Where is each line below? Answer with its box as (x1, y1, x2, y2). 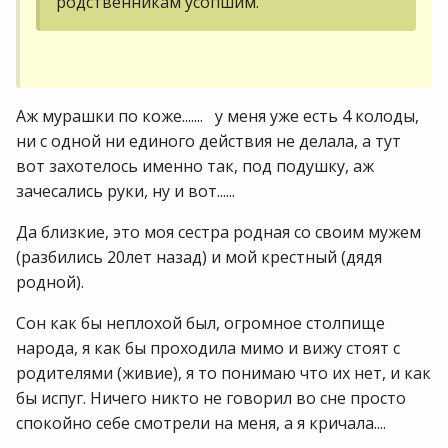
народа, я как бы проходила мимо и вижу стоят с (16, 336, 400, 359)
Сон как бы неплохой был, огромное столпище (16, 311, 385, 334)
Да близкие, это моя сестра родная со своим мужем (16, 220, 421, 243)
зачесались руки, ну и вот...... (16, 179, 235, 202)
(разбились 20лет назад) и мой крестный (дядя (16, 245, 382, 268)
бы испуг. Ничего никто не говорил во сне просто (16, 386, 406, 409)
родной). (16, 270, 84, 293)
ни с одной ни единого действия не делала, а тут (16, 129, 401, 152)
